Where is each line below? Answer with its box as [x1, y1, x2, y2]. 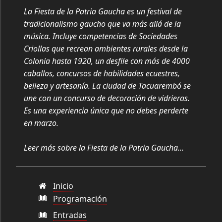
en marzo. [24, 117, 58, 129]
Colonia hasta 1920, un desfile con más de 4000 [24, 55, 190, 67]
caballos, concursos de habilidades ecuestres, [24, 68, 180, 79]
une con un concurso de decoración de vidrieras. [24, 93, 190, 104]
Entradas [53, 210, 87, 221]
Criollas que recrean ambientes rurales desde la [24, 43, 188, 55]
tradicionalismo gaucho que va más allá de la [24, 18, 181, 30]
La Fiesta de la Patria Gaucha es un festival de [24, 6, 182, 17]
